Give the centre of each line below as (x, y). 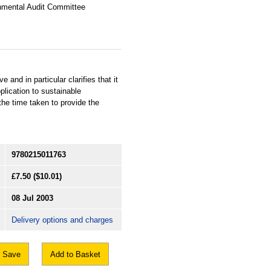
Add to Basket (75, 254)
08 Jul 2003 (32, 198)
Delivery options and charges (62, 220)
